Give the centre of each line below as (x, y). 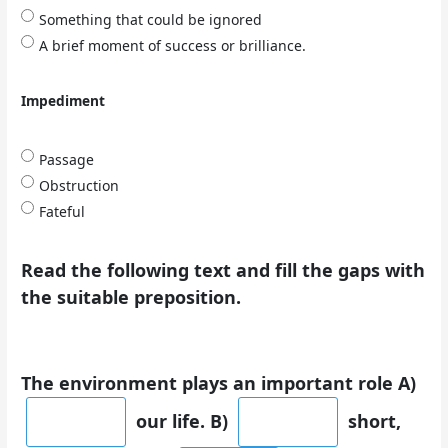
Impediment (63, 100)
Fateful (62, 212)
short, (372, 420)
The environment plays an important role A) (219, 382)
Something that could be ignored (151, 19)
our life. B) (182, 420)
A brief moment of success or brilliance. (173, 45)
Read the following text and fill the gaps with (223, 270)
